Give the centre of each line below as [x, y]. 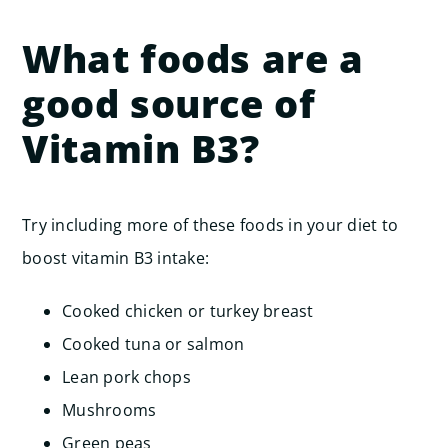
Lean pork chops [126, 377]
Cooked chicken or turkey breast [188, 311]
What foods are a [193, 58]
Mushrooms [109, 410]
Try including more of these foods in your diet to [210, 225]
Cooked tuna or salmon [153, 344]
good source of [169, 103]
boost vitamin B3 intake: [116, 258]
